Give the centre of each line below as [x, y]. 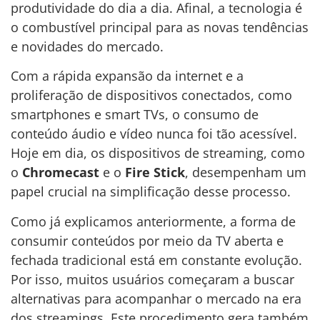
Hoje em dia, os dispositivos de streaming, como [158, 153]
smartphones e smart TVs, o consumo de [135, 115]
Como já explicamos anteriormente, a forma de [153, 221]
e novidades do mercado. [87, 46]
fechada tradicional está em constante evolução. [156, 260]
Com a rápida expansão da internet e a [127, 76]
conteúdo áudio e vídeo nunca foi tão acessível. [154, 134]
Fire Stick [155, 172]
